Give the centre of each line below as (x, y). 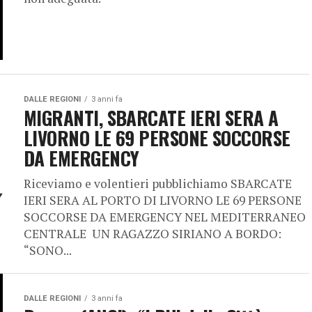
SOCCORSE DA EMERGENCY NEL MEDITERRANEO (165, 217)
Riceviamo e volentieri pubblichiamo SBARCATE (158, 184)
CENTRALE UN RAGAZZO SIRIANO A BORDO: (153, 234)
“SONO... (48, 250)
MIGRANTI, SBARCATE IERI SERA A (151, 118)
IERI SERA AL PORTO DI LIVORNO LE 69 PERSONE (163, 200)
